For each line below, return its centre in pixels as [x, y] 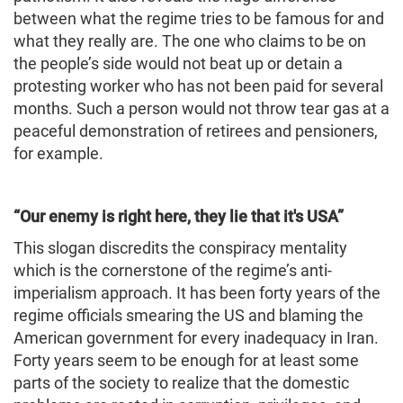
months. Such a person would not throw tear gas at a [201, 108]
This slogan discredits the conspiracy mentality [180, 247]
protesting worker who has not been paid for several [198, 85]
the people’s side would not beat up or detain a [178, 63]
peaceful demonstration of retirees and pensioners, [196, 130]
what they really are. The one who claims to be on [190, 40]
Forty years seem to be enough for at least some [186, 360]
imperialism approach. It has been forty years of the [197, 292]
